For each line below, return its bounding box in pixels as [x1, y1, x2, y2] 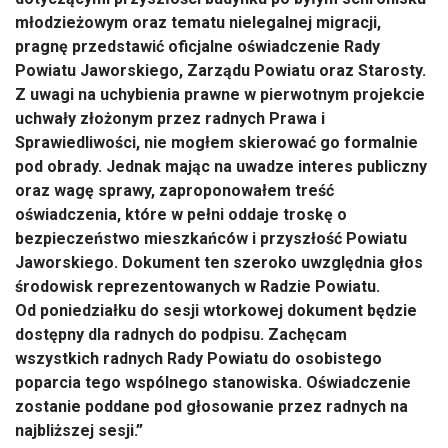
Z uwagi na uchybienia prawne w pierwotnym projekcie [15, 85, 425, 104]
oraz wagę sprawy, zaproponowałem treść [15, 181, 334, 200]
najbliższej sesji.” [15, 421, 143, 440]
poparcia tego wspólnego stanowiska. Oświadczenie [15, 373, 411, 392]
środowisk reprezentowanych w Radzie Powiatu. [15, 277, 380, 296]
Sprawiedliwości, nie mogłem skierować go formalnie [15, 133, 418, 152]
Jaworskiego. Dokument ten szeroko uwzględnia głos [15, 253, 423, 272]
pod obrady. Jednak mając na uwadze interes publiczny [15, 157, 427, 176]
